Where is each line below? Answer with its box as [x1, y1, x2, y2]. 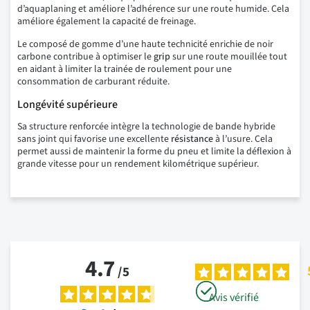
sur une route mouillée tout [170, 50, 287, 64]
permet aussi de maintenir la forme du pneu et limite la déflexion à [17, 145, 291, 159]
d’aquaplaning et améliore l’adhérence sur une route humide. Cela [17, 2, 289, 17]
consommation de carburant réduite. [17, 75, 170, 89]
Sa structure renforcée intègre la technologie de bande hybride [17, 120, 275, 134]
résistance [171, 132, 213, 147]
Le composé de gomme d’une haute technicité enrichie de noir [17, 37, 273, 52]
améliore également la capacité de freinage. [17, 15, 196, 29]
